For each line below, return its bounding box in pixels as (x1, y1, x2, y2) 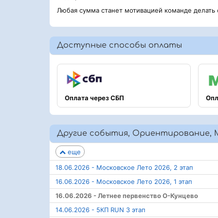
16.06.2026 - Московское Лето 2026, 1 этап (55, 178, 192, 186)
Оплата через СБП (65, 94, 124, 102)
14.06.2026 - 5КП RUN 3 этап (55, 206, 145, 214)
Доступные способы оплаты (57, 41, 182, 50)
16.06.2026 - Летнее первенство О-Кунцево (55, 192, 198, 200)
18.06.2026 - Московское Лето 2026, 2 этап (55, 163, 193, 172)
